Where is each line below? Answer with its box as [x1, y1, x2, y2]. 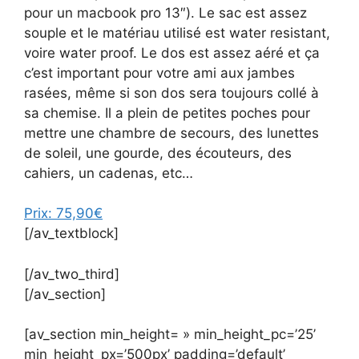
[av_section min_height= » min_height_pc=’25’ [24, 326, 316, 343]
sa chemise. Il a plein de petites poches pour [24, 104, 310, 121]
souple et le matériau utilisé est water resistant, [24, 24, 330, 41]
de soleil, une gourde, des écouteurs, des [24, 144, 292, 161]
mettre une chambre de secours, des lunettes [24, 124, 319, 141]
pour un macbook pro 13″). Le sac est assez [24, 4, 307, 21]
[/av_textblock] [24, 225, 119, 242]
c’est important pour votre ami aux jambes [24, 64, 295, 81]
